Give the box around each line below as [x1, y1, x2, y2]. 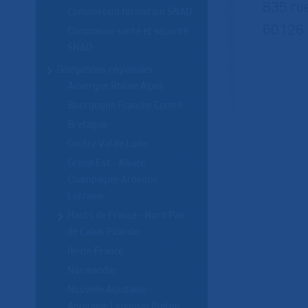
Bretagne [67, 118, 107, 130]
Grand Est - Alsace [67, 157, 145, 168]
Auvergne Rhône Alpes [67, 80, 164, 91]
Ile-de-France [67, 245, 123, 256]
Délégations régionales [56, 63, 153, 75]
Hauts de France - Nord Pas [67, 209, 184, 221]
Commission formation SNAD [67, 5, 192, 17]
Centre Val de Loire [67, 137, 148, 149]
